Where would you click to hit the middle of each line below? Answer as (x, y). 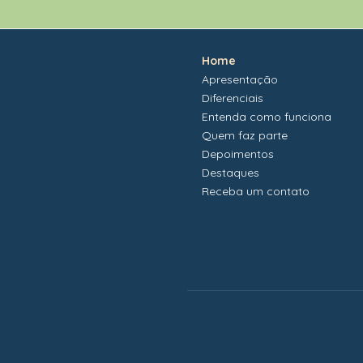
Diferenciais (233, 98)
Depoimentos (238, 154)
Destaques (231, 173)
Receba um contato (256, 192)
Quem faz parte (245, 136)
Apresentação (240, 80)
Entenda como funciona (267, 117)
